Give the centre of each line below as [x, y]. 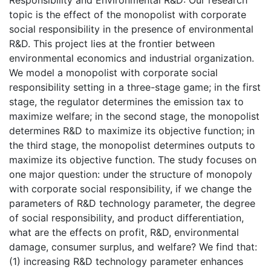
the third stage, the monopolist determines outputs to [132, 145]
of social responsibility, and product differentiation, [126, 217]
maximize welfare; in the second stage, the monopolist [134, 116]
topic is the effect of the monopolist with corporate [128, 14]
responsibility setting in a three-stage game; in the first [135, 87]
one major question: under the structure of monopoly [131, 174]
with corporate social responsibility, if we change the [130, 188]
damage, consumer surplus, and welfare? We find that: [133, 247]
